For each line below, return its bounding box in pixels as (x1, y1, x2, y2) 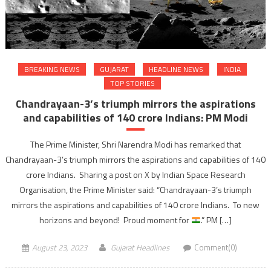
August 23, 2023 (32, 241, 87, 254)
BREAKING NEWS (24, 64, 80, 76)
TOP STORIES (110, 77, 155, 90)
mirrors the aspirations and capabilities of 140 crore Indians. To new (11, 198, 260, 212)
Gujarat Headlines (111, 241, 169, 254)
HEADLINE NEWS (149, 64, 203, 76)
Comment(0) (194, 241, 237, 254)
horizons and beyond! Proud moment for (39, 214, 192, 227)
